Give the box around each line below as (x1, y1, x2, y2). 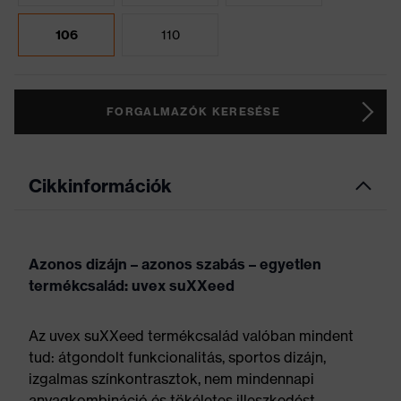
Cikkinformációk (29, 175, 172, 197)
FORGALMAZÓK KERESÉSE (107, 105, 280, 118)
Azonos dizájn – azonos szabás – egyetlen (29, 255, 321, 273)
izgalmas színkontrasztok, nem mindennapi (29, 370, 314, 388)
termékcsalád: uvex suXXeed (29, 277, 235, 294)
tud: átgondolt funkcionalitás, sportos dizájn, (29, 348, 326, 366)
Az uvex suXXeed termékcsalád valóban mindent (29, 327, 354, 345)
